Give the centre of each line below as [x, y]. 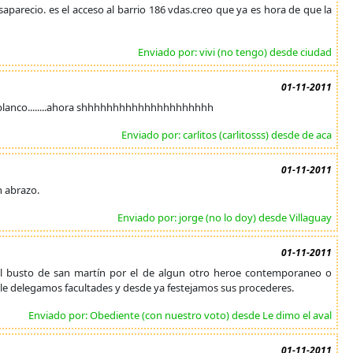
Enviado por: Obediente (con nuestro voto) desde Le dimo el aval [180, 315]
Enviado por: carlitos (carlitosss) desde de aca [227, 135]
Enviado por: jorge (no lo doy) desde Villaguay [225, 217]
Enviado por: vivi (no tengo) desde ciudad [235, 52]
